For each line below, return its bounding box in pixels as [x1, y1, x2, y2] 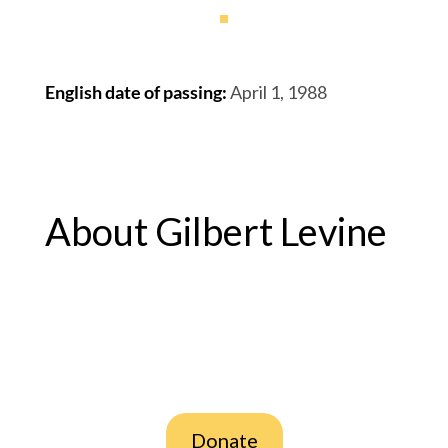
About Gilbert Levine [44, 208, 387, 254]
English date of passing [44, 81, 222, 103]
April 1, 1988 [229, 81, 327, 103]
